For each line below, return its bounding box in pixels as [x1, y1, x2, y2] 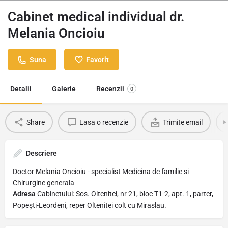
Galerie [52, 84, 76, 93]
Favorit [86, 55, 109, 64]
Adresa [13, 190, 36, 198]
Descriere [26, 149, 57, 157]
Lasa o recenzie [79, 118, 128, 126]
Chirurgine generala [13, 179, 74, 187]
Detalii [10, 84, 32, 93]
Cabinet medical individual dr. [8, 9, 184, 24]
